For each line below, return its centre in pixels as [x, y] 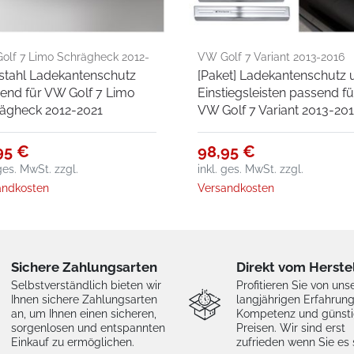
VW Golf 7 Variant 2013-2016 [271, 56]
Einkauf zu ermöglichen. [73, 343]
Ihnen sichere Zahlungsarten [84, 300]
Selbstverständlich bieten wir [86, 286]
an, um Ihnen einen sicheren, [84, 314]
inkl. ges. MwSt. [237, 169]
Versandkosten [236, 188]
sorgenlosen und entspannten [88, 328]
